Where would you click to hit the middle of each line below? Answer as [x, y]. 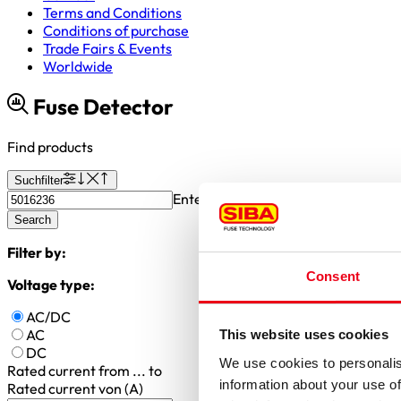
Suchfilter [39, 180]
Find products [50, 146]
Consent [333, 276]
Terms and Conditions [112, 13]
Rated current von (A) [75, 388]
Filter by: [37, 252]
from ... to [130, 370]
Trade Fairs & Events [107, 48]
